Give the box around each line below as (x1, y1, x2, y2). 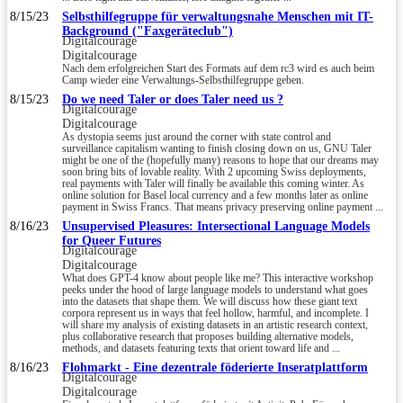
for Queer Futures (62, 233, 161, 247)
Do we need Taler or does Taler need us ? (62, 92, 283, 106)
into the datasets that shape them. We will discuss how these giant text (62, 295, 357, 308)
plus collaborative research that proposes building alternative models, (62, 330, 354, 343)
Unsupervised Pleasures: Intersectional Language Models (62, 219, 370, 233)
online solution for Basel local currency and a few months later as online (62, 189, 368, 201)
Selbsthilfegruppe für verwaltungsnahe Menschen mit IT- (62, 9, 373, 23)
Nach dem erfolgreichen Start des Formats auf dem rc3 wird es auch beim (62, 62, 374, 75)
